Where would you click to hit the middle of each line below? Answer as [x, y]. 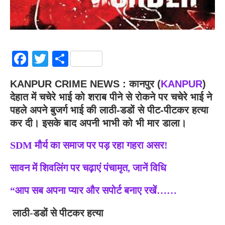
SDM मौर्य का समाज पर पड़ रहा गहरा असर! [89, 145]
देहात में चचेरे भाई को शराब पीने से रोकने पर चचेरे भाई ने [111, 97]
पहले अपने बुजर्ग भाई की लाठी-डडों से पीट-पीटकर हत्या [109, 110]
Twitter [72, 59]
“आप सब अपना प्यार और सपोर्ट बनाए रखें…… [93, 190]
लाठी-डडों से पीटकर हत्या [57, 213]
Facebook [59, 59]
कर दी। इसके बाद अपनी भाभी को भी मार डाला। [98, 123]
